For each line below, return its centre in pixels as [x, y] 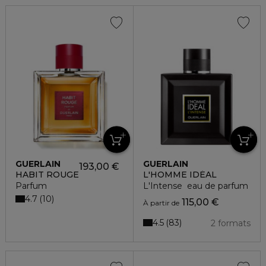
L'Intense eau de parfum [195, 186]
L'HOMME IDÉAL [180, 175]
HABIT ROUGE [47, 175]
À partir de [161, 203]
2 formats [231, 223]
